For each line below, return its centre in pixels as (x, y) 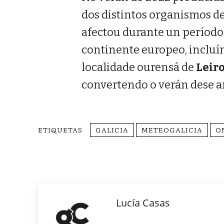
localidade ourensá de (139, 67)
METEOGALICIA (172, 130)
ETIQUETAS (60, 130)
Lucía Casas (143, 203)
